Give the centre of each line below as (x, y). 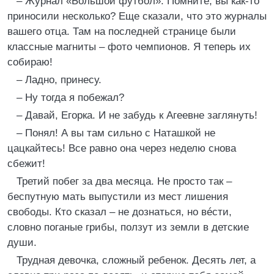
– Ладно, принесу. (59, 80)
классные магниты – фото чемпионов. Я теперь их (129, 47)
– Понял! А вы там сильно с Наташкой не (116, 133)
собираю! (30, 62)
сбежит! (26, 164)
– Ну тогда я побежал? (70, 98)
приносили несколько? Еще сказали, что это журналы (137, 16)
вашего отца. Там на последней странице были (122, 31)
